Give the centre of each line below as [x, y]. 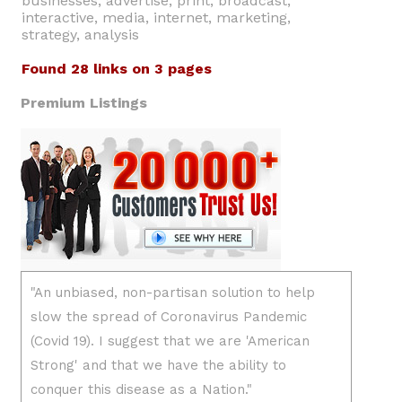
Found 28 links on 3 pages [117, 69]
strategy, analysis [80, 35]
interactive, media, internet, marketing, [156, 17]
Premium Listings [84, 103]
